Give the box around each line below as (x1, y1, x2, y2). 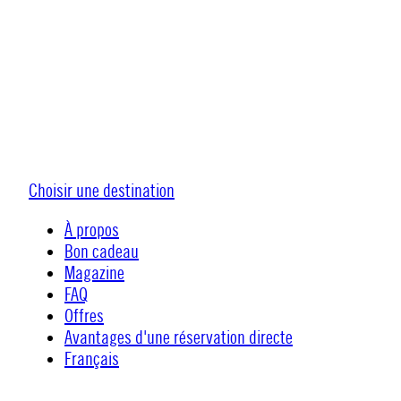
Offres (64, 305, 104, 328)
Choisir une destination (29, 180, 175, 202)
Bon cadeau (64, 241, 139, 263)
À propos (64, 219, 119, 242)
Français (64, 348, 119, 371)
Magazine (64, 262, 124, 285)
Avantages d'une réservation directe (64, 327, 293, 349)
